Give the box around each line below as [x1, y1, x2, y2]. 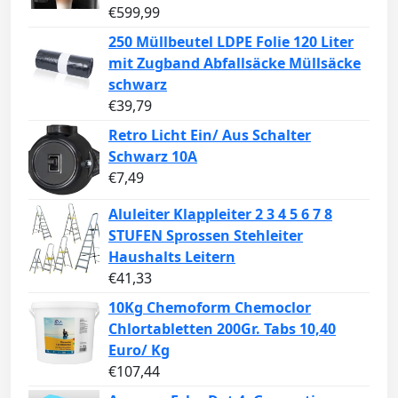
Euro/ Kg [108, 340, 170, 361]
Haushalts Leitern [108, 247, 235, 267]
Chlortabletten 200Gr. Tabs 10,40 [108, 319, 336, 339]
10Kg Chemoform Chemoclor [108, 298, 311, 318]
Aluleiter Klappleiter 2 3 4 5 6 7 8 [108, 204, 332, 225]
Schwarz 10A [108, 147, 197, 167]
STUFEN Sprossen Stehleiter [108, 226, 303, 246]
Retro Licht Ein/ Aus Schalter [108, 125, 311, 146]
